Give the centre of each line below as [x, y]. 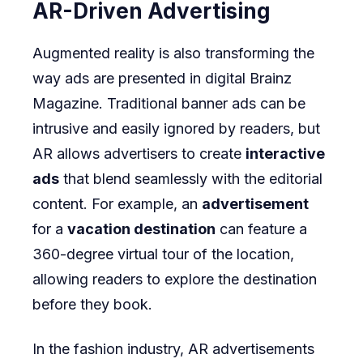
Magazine [66, 104]
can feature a [261, 229]
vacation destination [141, 229]
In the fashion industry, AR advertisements [173, 349]
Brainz [271, 79]
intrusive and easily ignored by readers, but [176, 129]
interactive [285, 154]
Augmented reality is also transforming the [173, 53]
